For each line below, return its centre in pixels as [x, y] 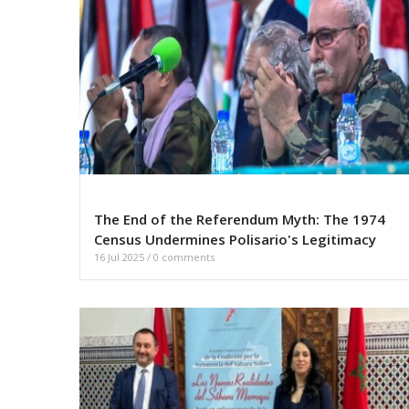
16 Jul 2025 [121, 257]
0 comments [184, 257]
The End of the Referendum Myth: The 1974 [240, 220]
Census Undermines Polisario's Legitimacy [235, 240]
